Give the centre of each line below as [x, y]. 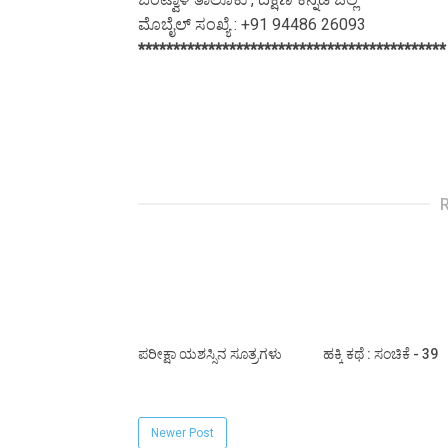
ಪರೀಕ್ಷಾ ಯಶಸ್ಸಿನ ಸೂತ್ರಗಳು [210, 354]
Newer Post [182, 433]
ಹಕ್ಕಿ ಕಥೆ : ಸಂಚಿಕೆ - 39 [380, 354]
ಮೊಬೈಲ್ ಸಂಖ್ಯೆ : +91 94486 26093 [252, 25]
